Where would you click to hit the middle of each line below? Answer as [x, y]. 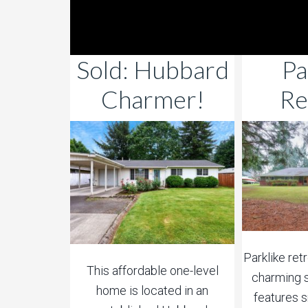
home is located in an [153, 291]
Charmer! [152, 99]
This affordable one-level [152, 271]
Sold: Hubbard [152, 69]
